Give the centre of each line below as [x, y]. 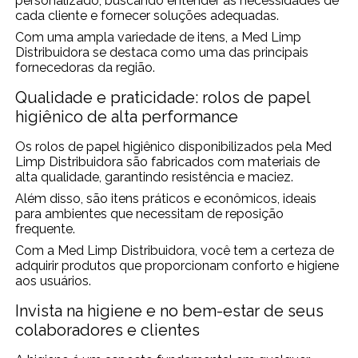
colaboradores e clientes [108, 330]
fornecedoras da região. [86, 68]
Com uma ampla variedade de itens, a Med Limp [159, 37]
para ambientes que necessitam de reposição [150, 214]
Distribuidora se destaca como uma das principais [162, 52]
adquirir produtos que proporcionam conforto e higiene [177, 266]
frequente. [46, 229]
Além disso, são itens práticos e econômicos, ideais [166, 199]
